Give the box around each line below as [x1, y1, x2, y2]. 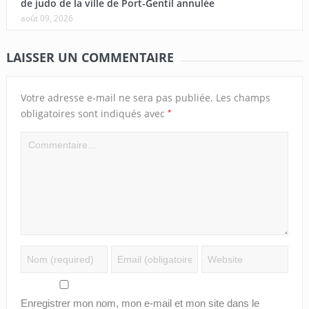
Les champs [215, 90, 270, 104]
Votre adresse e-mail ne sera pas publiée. [20, 90, 213, 104]
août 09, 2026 [20, 12, 73, 24]
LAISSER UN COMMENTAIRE [6, 48, 174, 66]
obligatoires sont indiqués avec [20, 106, 168, 120]
